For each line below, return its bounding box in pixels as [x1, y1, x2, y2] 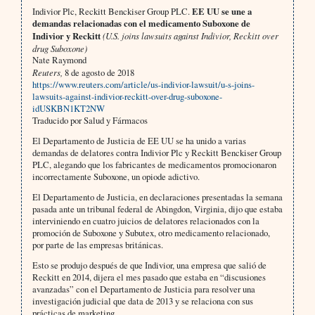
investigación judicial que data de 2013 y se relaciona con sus [32, 295, 253, 308]
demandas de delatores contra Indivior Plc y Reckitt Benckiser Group [32, 146, 281, 160]
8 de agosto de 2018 [62, 66, 134, 79]
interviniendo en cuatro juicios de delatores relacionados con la [32, 214, 259, 228]
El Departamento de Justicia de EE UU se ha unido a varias [32, 134, 246, 148]
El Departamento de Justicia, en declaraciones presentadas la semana [32, 191, 283, 204]
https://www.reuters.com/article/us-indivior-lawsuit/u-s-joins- [32, 78, 255, 91]
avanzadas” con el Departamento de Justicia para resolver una [32, 283, 255, 296]
